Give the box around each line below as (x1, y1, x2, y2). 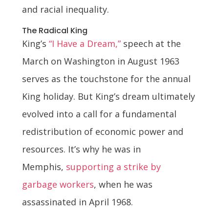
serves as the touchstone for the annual (22, 73, 191, 85)
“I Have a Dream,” (48, 38, 121, 50)
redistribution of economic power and (22, 126, 183, 138)
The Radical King (22, 25, 88, 37)
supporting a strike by (66, 161, 161, 173)
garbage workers (22, 178, 94, 191)
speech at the (120, 38, 181, 50)
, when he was (93, 178, 153, 191)
